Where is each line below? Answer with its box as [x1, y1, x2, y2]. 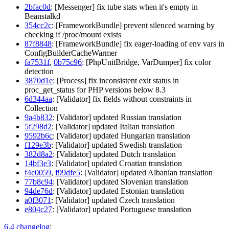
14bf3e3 [25, 158, 51, 168]
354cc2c [25, 20, 52, 30]
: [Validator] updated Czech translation [51, 195, 175, 204]
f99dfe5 [55, 168, 80, 177]
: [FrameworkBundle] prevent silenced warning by [52, 20, 215, 30]
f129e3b [25, 140, 51, 149]
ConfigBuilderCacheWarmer [25, 48, 117, 57]
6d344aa [25, 94, 52, 103]
